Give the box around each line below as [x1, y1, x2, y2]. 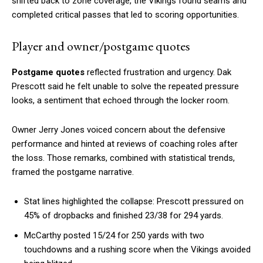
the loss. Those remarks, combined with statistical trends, [12, 153, 235, 164]
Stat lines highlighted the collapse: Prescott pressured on [24, 196, 244, 207]
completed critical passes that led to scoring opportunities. [12, 9, 239, 21]
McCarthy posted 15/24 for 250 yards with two [24, 230, 204, 241]
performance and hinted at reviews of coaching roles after [12, 139, 238, 150]
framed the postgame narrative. [12, 167, 134, 178]
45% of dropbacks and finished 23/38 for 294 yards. [24, 210, 223, 221]
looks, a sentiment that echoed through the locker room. [12, 95, 230, 106]
